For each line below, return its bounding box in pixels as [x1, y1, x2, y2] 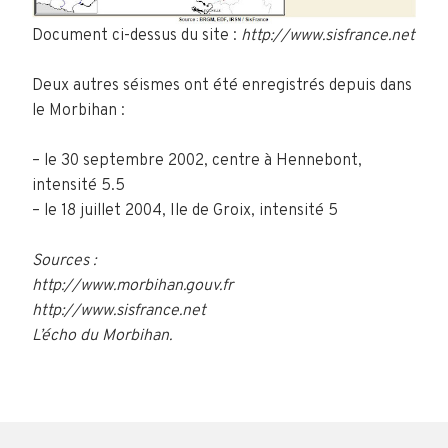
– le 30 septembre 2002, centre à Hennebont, [32, 151, 362, 171]
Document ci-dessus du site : [32, 26, 241, 46]
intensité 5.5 [32, 176, 125, 196]
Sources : [32, 251, 96, 271]
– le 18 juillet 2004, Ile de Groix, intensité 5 [32, 201, 338, 221]
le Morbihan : [32, 101, 125, 121]
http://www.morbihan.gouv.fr [32, 276, 233, 296]
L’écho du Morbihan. [32, 326, 172, 346]
